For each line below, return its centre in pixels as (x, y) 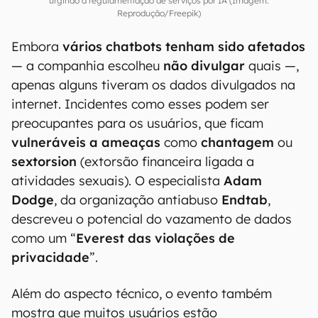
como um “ (44, 238)
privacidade (50, 257)
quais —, (272, 65)
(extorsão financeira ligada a (165, 161)
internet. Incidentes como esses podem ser (140, 104)
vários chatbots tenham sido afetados (184, 46)
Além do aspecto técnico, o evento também (142, 293)
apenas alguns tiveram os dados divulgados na (153, 84)
